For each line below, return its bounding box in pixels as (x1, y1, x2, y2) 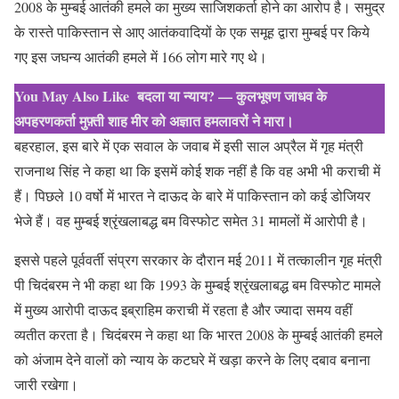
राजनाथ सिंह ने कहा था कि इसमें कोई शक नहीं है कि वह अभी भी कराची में (14, 161, 380, 180)
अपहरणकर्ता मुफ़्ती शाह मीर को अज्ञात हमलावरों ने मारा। (14, 110, 294, 131)
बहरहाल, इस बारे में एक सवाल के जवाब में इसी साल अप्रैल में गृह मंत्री (14, 136, 363, 155)
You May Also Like (14, 85, 129, 106)
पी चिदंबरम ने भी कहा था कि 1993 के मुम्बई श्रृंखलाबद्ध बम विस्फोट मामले (14, 275, 381, 294)
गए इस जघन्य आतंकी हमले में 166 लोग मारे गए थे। (14, 47, 267, 66)
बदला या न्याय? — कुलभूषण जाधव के (137, 85, 327, 106)
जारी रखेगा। (14, 375, 78, 394)
